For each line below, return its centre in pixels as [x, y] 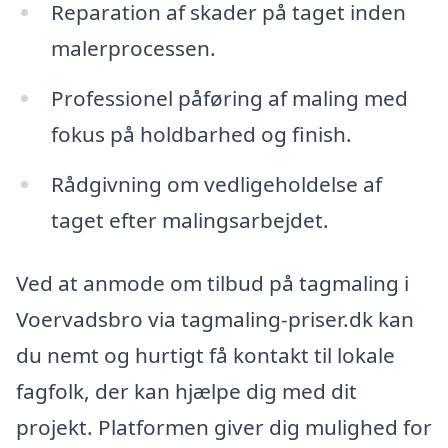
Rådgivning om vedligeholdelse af [216, 183]
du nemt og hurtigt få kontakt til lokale [205, 355]
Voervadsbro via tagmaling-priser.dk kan [215, 319]
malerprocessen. [133, 48]
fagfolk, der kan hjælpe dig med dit [186, 391]
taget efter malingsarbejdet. [189, 219]
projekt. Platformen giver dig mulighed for [224, 427]
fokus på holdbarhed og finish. [201, 133]
